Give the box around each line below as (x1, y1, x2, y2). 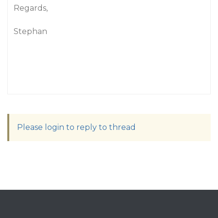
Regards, (14, 3, 48, 13)
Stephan (14, 27, 47, 36)
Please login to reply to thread (17, 123, 136, 132)
